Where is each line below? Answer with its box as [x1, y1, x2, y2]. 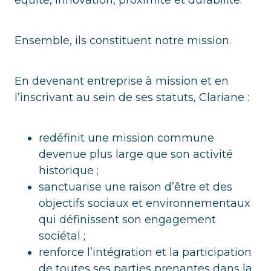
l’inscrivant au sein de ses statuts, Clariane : [15, 91, 252, 105]
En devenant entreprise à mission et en [15, 74, 229, 88]
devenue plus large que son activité [39, 148, 233, 162]
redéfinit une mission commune [39, 131, 214, 145]
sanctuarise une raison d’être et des [39, 180, 232, 194]
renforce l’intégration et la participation [39, 246, 252, 260]
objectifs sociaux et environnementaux [39, 197, 250, 211]
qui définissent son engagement [39, 213, 216, 227]
